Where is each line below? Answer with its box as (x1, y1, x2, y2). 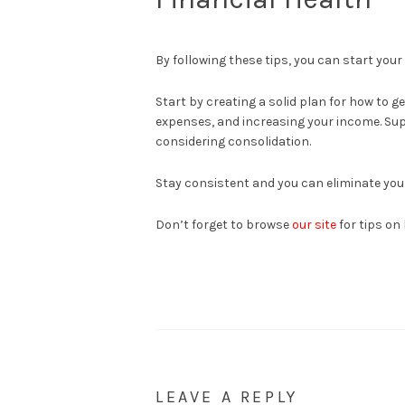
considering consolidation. (155, 133, 311, 149)
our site (292, 216, 336, 232)
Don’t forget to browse (155, 216, 292, 232)
